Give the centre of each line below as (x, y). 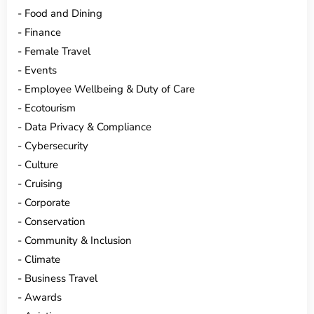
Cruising (43, 183)
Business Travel (61, 278)
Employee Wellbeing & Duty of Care (110, 89)
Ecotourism (50, 108)
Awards (43, 297)
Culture (41, 164)
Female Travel (57, 51)
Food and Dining (63, 13)
